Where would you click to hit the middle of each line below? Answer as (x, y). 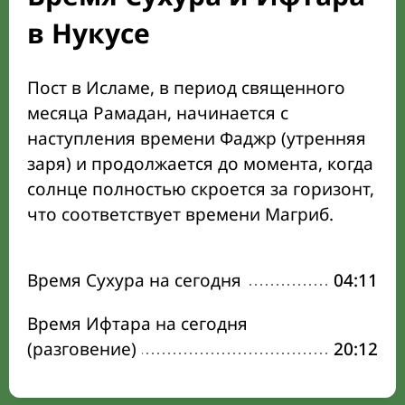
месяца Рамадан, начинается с (158, 113)
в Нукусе (89, 33)
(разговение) (82, 349)
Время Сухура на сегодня (134, 280)
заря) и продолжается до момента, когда (200, 164)
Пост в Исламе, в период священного (186, 88)
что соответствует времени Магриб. (180, 214)
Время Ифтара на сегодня (137, 324)
